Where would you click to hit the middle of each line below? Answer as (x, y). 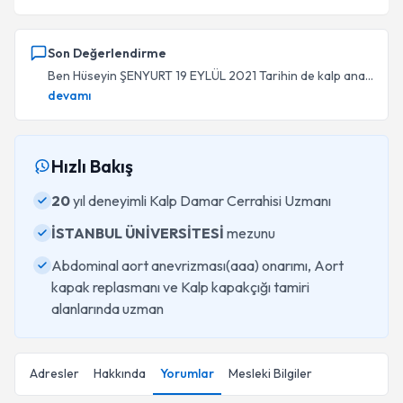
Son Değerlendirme (107, 53)
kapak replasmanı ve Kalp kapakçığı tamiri (180, 287)
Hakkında (120, 373)
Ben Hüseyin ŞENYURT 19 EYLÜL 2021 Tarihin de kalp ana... (210, 76)
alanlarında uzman (107, 309)
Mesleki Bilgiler (270, 373)
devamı (69, 95)
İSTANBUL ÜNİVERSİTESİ (138, 233)
